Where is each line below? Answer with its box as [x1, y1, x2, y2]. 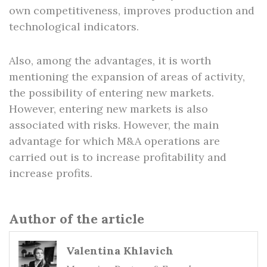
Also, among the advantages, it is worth [9, 54, 211, 67]
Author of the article [9, 210, 144, 227]
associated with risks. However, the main [9, 118, 219, 132]
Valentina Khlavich [66, 244, 173, 257]
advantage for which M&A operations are [9, 134, 220, 148]
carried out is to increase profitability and [9, 150, 226, 164]
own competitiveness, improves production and [9, 4, 254, 17]
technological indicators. [9, 20, 139, 33]
